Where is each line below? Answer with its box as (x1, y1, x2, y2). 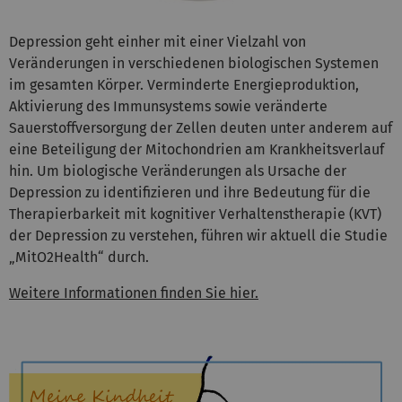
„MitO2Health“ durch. (9, 249, 149, 267)
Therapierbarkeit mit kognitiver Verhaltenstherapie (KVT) (9, 205, 381, 223)
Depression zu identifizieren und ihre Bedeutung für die (9, 184, 371, 202)
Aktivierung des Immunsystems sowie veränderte (9, 98, 328, 116)
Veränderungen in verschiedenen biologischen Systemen (9, 55, 379, 73)
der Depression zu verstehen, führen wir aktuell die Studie (9, 227, 388, 245)
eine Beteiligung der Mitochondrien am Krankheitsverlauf (9, 141, 384, 159)
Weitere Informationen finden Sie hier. (9, 284, 258, 302)
